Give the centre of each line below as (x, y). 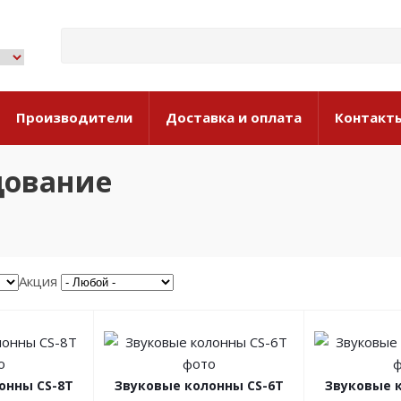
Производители (74, 117)
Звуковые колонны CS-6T (199, 385)
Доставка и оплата (234, 117)
